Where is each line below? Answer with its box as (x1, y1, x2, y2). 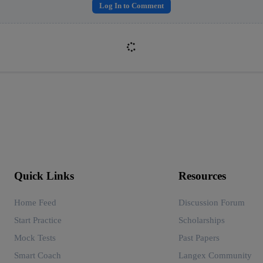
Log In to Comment (99, 1, 164, 10)
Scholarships (178, 214, 225, 225)
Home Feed (14, 197, 56, 207)
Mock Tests (14, 232, 56, 242)
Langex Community (178, 249, 252, 260)
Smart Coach (14, 249, 61, 260)
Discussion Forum (178, 197, 245, 207)
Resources (178, 169, 226, 182)
